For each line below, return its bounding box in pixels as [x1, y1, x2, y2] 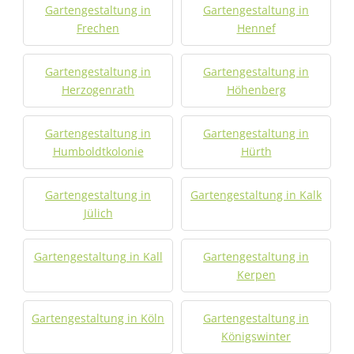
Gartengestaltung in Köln [32, 311, 164, 326]
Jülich [83, 205, 113, 220]
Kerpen [236, 267, 276, 282]
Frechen [77, 21, 119, 36]
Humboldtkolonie [52, 144, 144, 159]
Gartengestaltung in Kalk [190, 187, 322, 202]
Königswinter [221, 329, 291, 344]
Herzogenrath [62, 82, 134, 97]
